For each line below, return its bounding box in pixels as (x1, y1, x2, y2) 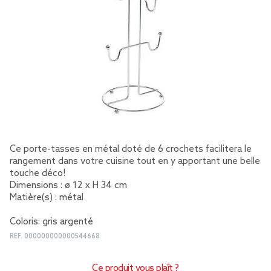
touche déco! (10, 168, 65, 179)
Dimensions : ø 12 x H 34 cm (10, 180, 127, 191)
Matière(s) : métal (10, 192, 83, 203)
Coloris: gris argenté (10, 217, 93, 227)
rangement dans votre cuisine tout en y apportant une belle (10, 156, 260, 167)
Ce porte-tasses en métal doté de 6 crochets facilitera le (10, 144, 252, 155)
